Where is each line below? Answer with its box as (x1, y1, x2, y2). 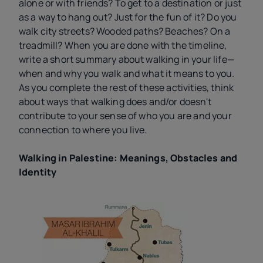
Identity (19, 166, 57, 178)
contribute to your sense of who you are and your (19, 109, 232, 122)
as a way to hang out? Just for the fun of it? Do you (19, 11, 237, 23)
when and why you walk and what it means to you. (19, 67, 235, 80)
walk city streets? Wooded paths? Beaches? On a (19, 25, 231, 38)
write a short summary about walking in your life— (19, 53, 234, 66)
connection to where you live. (19, 123, 147, 136)
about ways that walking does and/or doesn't (19, 95, 211, 108)
